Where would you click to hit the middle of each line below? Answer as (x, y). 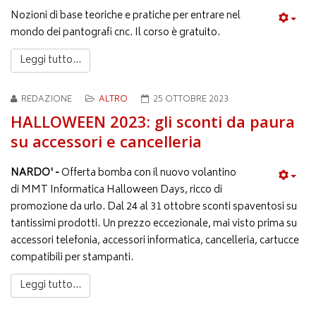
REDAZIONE (47, 99)
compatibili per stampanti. (72, 257)
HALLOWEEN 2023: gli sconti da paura (153, 121)
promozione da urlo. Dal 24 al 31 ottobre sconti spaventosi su (154, 207)
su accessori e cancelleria (106, 141)
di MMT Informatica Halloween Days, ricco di (116, 190)
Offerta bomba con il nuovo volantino (148, 173)
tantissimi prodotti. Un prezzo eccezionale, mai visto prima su (154, 224)
